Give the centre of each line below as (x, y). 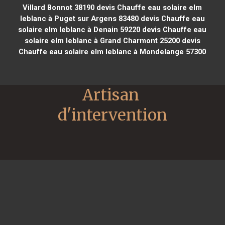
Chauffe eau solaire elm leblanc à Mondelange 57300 (113, 51)
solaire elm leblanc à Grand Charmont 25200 (102, 40)
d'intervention (113, 115)
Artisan (111, 95)
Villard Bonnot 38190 (59, 7)
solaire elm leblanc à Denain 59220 (79, 29)
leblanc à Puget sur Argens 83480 (79, 18)
